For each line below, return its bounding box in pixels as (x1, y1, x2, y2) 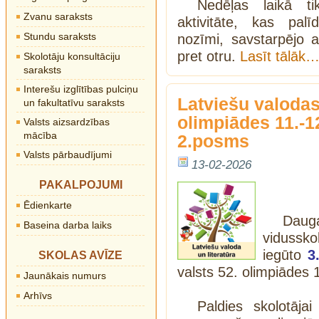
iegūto (263, 247, 308, 263)
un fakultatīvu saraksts (23, 97, 125, 109)
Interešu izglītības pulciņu (23, 83, 138, 95)
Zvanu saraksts (23, 11, 93, 22)
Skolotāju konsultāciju (23, 51, 120, 62)
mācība (23, 130, 57, 142)
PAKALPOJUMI (38, 179, 122, 191)
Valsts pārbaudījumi (23, 149, 112, 160)
